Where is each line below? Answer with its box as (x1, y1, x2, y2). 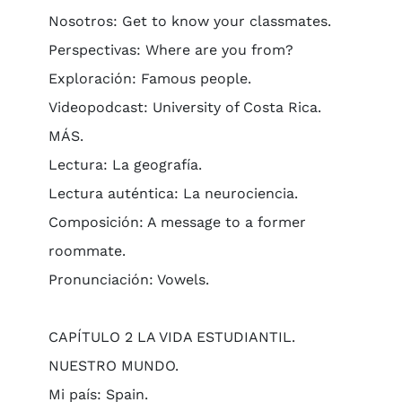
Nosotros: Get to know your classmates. (48, 13, 331, 30)
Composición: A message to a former (48, 214, 306, 231)
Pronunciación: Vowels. (48, 271, 209, 288)
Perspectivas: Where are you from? (48, 41, 293, 58)
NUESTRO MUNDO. (48, 357, 179, 374)
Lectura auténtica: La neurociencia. (48, 185, 298, 202)
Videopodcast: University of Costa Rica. (48, 99, 321, 116)
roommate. (48, 242, 126, 259)
